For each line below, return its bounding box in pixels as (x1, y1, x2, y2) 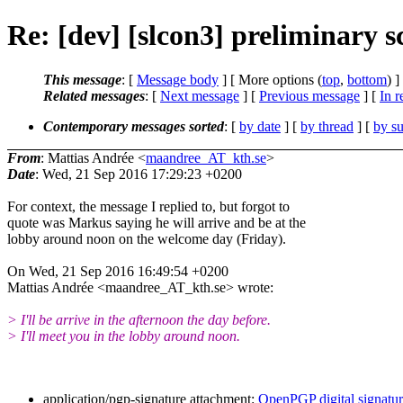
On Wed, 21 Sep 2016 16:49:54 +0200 (7, 263, 228, 279)
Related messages (43, 87, 145, 103)
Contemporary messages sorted (43, 118, 224, 134)
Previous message (259, 87, 360, 103)
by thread (300, 118, 354, 134)
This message (43, 71, 121, 87)
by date (239, 118, 281, 134)
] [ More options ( (219, 71, 322, 87)
